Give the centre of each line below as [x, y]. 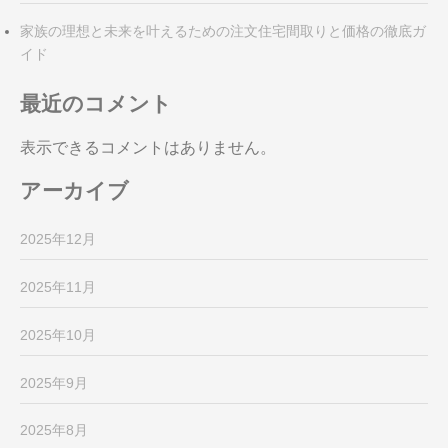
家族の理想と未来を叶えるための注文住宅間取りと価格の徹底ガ [223, 30]
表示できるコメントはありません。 [148, 147]
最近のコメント [96, 104]
